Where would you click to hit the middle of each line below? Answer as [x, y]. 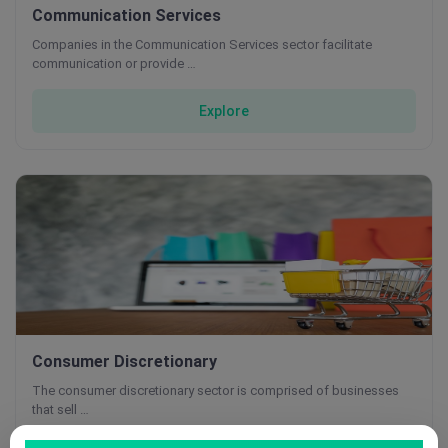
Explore [224, 110]
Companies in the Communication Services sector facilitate [202, 44]
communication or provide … [114, 63]
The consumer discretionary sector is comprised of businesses [215, 390]
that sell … [60, 409]
